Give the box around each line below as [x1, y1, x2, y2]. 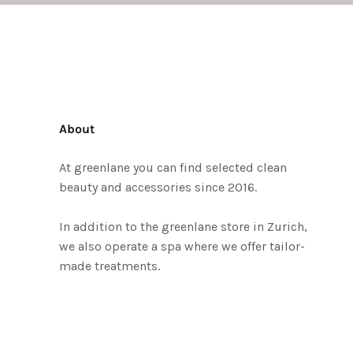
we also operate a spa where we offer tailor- [58, 239, 305, 254]
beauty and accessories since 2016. [58, 180, 257, 195]
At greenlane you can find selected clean [58, 160, 287, 175]
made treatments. [58, 258, 160, 273]
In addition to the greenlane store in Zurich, [58, 219, 307, 234]
